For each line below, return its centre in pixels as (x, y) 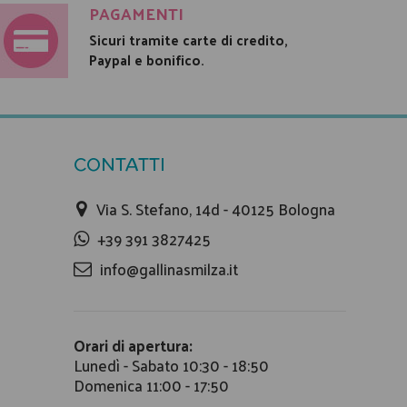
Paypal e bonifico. (146, 59)
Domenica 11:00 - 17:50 (151, 386)
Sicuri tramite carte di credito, (188, 39)
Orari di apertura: (133, 346)
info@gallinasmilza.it (169, 268)
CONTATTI (119, 164)
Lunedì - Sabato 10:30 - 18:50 (171, 366)
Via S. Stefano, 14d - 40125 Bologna (215, 209)
